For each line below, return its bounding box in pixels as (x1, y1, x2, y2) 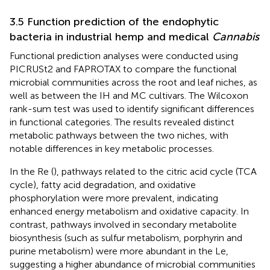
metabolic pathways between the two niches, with (10, 129, 228, 141)
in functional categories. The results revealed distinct (10, 116, 234, 128)
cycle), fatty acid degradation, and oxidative (10, 178, 196, 190)
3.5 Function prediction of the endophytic (10, 14, 219, 28)
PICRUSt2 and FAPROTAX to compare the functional (10, 63, 237, 75)
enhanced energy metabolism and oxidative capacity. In (10, 205, 249, 217)
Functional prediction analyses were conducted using (10, 49, 238, 61)
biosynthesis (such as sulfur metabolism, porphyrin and (10, 231, 242, 243)
